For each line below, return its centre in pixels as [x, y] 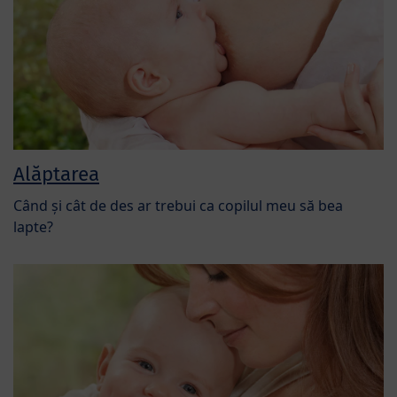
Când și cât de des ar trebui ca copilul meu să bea [178, 206]
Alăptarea [56, 175]
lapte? [33, 227]
